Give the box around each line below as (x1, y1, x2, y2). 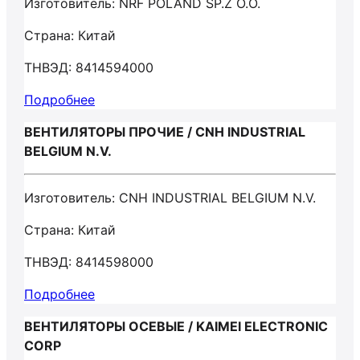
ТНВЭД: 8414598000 (24, 254, 153, 270)
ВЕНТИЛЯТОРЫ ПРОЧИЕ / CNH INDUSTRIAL (24, 124, 305, 140)
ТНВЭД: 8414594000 (24, 59, 153, 76)
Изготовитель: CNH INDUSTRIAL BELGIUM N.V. (24, 190, 316, 206)
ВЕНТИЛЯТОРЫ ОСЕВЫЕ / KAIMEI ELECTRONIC (24, 318, 328, 334)
